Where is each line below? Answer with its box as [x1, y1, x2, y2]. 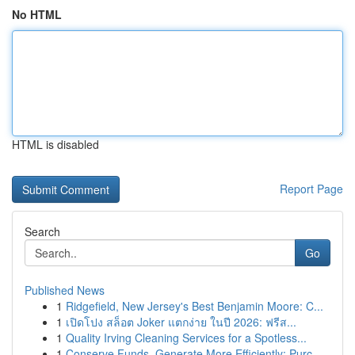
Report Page [280, 181, 343, 197]
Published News [25, 282, 105, 298]
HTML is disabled [12, 136, 99, 152]
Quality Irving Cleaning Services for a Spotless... [66, 330, 307, 345]
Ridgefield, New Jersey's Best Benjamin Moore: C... [66, 298, 323, 314]
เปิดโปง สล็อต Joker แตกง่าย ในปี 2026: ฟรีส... [66, 314, 296, 330]
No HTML [12, 6, 62, 22]
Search [25, 223, 60, 239]
